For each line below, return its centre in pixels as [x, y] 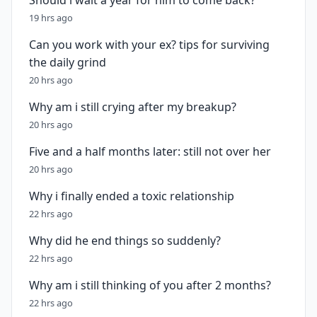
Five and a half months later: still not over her [150, 151]
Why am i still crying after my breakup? [133, 107]
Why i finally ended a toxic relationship [132, 196]
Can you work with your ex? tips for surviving [149, 45]
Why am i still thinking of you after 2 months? [150, 285]
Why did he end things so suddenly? [125, 241]
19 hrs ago [51, 18]
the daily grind [68, 62]
